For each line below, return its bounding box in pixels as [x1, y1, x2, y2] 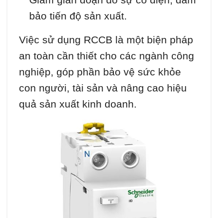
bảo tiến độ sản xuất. [29, 10, 127, 22]
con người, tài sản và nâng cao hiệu [19, 82, 187, 94]
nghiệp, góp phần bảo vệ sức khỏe [19, 66, 181, 78]
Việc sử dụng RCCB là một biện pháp [19, 34, 193, 46]
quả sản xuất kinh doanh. [19, 98, 137, 110]
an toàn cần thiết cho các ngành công [19, 50, 194, 62]
